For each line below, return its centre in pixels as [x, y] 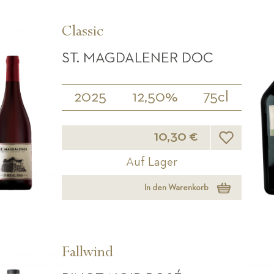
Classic [82, 33]
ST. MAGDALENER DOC [137, 58]
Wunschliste [247, 129]
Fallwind [87, 254]
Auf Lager [151, 162]
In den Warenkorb [176, 187]
